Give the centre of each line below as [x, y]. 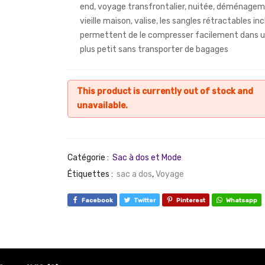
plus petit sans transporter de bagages [154, 50]
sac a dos [134, 174]
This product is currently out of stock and [165, 92]
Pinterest [191, 200]
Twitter [145, 200]
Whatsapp [242, 200]
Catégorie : [89, 158]
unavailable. [102, 106]
